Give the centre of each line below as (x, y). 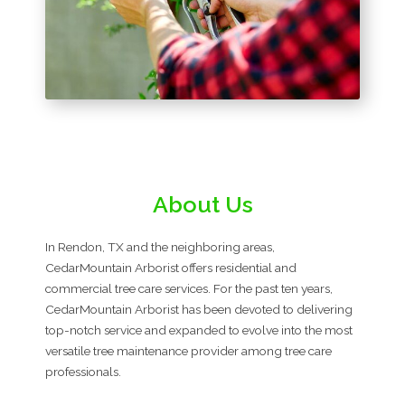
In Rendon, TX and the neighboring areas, (160, 247)
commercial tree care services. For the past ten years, (189, 289)
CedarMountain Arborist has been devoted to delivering (199, 310)
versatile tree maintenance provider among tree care (188, 351)
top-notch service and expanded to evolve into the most (199, 330)
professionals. (83, 372)
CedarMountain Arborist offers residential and (171, 268)
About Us (202, 205)
